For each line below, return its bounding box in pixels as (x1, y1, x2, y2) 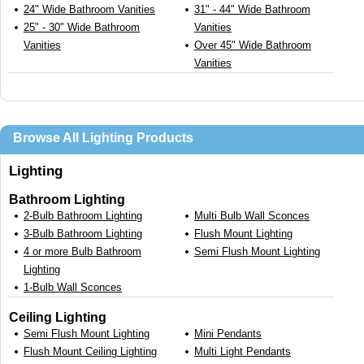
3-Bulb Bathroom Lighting (24, 227, 142, 240)
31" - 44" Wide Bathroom (194, 3, 310, 16)
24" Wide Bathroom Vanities (24, 3, 155, 16)
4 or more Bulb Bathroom (24, 245, 141, 258)
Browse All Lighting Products (13, 131, 193, 145)
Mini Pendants (194, 327, 262, 340)
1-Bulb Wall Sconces (24, 281, 122, 294)
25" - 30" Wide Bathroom (24, 21, 140, 34)
